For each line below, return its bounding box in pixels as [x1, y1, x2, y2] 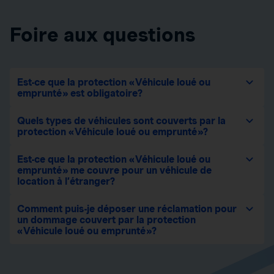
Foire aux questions [10, 23, 195, 47]
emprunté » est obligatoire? [17, 87, 143, 100]
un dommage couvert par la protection [17, 214, 196, 226]
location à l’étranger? [17, 176, 115, 188]
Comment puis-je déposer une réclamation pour [17, 203, 237, 215]
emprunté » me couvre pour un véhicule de [17, 165, 212, 177]
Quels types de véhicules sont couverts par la [17, 115, 226, 127]
